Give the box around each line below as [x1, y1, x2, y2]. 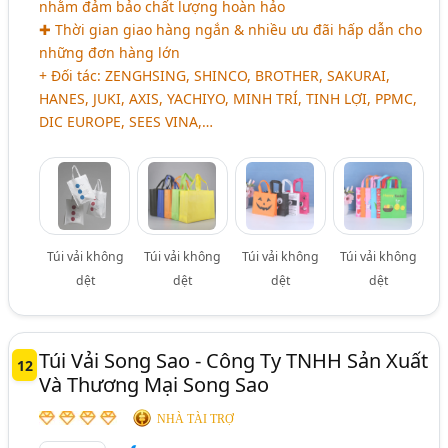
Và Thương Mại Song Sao [39, 370, 270, 398]
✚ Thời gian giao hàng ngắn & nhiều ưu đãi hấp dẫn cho [39, 19, 423, 39]
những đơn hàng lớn [39, 42, 181, 62]
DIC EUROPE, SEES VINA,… [39, 111, 214, 131]
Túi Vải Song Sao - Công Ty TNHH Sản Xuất [39, 346, 429, 374]
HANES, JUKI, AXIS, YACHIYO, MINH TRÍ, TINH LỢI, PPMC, [39, 88, 418, 108]
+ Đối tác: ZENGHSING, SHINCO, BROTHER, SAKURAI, [39, 65, 391, 85]
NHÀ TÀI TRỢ [157, 411, 235, 426]
